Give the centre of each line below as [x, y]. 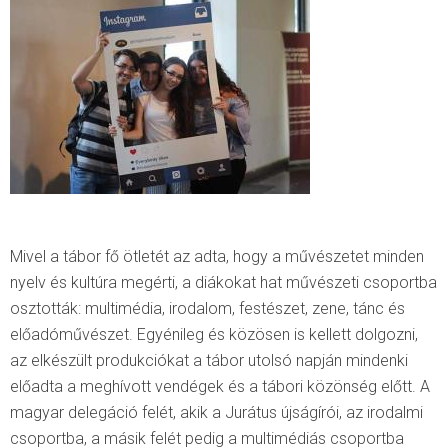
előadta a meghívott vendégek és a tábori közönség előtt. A [220, 386]
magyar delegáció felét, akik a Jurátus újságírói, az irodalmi [216, 412]
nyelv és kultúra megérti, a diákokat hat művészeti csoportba [223, 282]
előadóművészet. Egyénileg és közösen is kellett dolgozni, [214, 334]
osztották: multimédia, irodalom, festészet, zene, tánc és [207, 308]
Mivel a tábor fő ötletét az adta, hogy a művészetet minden [217, 256]
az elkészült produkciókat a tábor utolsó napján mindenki [209, 360]
